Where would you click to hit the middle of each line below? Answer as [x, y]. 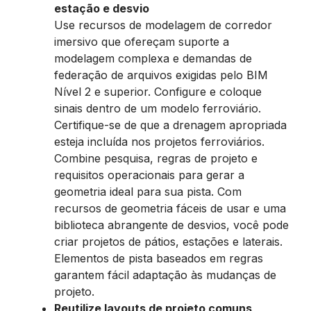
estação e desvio [102, 8]
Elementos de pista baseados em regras [159, 258]
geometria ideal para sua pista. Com [148, 192]
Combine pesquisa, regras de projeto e [156, 158]
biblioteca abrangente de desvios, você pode [171, 225]
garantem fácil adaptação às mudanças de [165, 275]
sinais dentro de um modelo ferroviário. [158, 108]
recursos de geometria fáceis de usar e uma [170, 208]
